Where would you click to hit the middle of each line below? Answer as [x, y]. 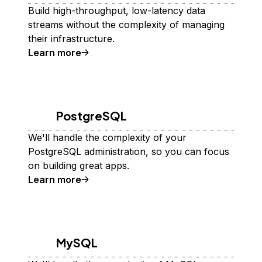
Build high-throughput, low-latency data [117, 11]
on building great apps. [79, 166]
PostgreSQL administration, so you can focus [129, 151]
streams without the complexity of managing [126, 25]
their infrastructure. [71, 39]
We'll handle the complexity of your [107, 137]
